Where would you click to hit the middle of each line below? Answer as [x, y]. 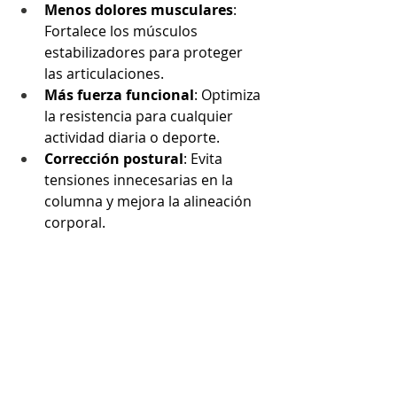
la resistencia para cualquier [140, 116]
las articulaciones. [104, 73]
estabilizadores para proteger [145, 52]
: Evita [205, 158]
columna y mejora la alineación [150, 201]
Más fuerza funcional [119, 94]
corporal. [75, 222]
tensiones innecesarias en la [140, 179]
